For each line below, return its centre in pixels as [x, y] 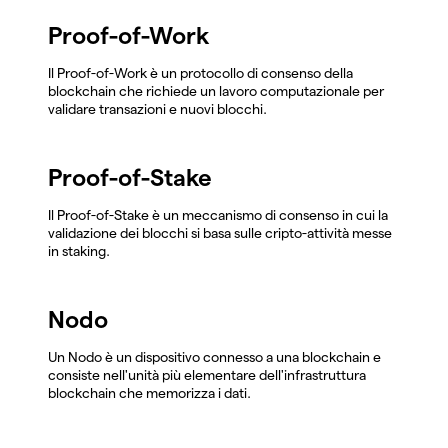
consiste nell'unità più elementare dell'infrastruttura [207, 374]
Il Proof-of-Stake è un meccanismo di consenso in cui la [218, 214]
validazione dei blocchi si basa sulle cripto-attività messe [220, 232]
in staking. [79, 250]
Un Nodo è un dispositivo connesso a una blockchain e [214, 356]
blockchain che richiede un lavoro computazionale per [216, 90]
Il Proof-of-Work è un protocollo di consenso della [200, 72]
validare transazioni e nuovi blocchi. [157, 108]
